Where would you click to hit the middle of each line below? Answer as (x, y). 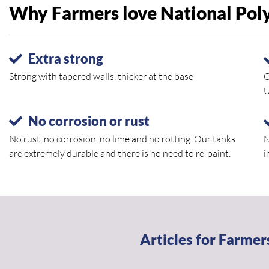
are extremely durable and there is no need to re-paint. (120, 153)
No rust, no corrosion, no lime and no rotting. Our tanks (122, 139)
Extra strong (66, 59)
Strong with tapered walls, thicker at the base (101, 76)
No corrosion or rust (89, 121)
